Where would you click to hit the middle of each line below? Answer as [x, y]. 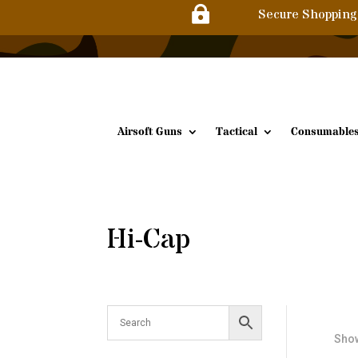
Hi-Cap [149, 240]
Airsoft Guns [150, 131]
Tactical [237, 131]
